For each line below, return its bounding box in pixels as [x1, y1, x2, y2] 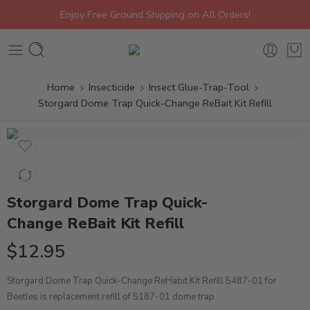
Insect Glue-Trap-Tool [149, 80, 249, 94]
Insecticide [89, 80, 135, 94]
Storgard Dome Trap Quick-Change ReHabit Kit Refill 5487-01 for [7, 275, 277, 287]
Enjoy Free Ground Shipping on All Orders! [60, 8, 250, 21]
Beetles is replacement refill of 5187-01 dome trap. [7, 291, 217, 303]
